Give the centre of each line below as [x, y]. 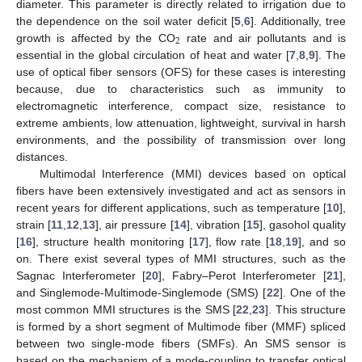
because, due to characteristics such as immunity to [181, 88]
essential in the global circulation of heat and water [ [153, 55]
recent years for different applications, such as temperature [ [171, 207]
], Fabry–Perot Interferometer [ [243, 275]
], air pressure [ [135, 224]
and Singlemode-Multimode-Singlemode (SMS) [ [141, 292]
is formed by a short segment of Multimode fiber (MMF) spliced [181, 326]
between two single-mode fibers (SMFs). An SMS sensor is [181, 343]
